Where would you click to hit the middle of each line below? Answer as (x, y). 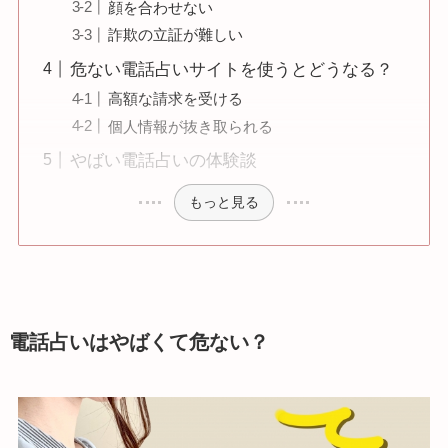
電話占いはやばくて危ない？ (138, 341)
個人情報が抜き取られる (191, 126)
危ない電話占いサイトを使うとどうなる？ (231, 69)
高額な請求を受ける (176, 98)
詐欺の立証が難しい (176, 35)
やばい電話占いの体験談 (163, 161)
